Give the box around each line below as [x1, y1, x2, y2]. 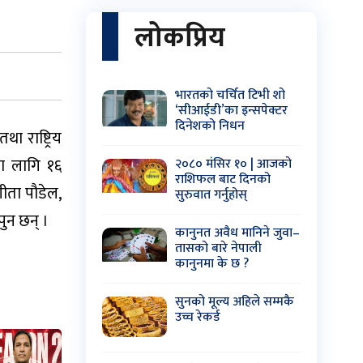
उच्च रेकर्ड [175, 305, 220, 328]
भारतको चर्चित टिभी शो [175, 83, 285, 106]
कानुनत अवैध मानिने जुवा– [175, 221, 300, 244]
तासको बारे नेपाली [175, 237, 262, 259]
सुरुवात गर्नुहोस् [175, 183, 247, 206]
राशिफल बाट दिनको [175, 168, 271, 190]
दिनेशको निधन [175, 114, 245, 137]
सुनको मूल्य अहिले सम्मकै [175, 290, 294, 313]
